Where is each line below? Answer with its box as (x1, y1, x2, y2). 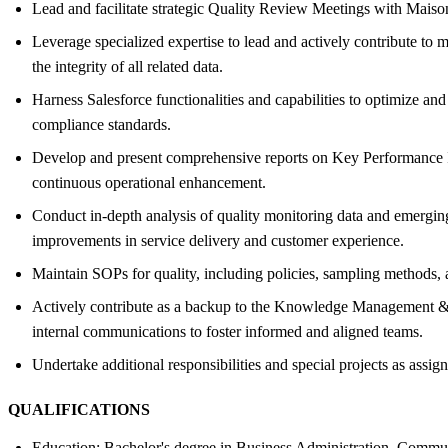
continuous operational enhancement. (32, 173, 266, 191)
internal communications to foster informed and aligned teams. (32, 322, 423, 340)
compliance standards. (32, 115, 171, 133)
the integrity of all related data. (32, 57, 223, 75)
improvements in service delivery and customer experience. (32, 231, 404, 249)
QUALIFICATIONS (8, 400, 150, 418)
